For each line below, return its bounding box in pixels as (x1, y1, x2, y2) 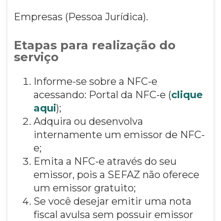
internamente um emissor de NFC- (33, 128, 205, 141)
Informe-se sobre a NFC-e (33, 75, 157, 87)
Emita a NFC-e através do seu (33, 155, 177, 167)
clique (171, 88, 203, 101)
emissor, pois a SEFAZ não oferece (33, 168, 199, 181)
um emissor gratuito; (33, 182, 136, 194)
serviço (13, 49, 59, 64)
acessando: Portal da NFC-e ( (33, 88, 171, 101)
